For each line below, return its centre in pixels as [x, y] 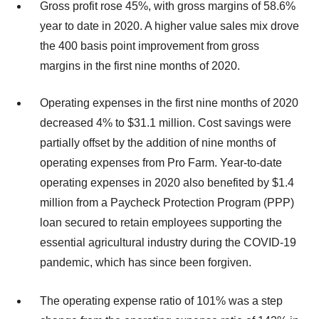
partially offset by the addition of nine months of [158, 142]
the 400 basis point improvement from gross [150, 46]
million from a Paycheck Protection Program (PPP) [167, 202]
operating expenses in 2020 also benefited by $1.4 [167, 182]
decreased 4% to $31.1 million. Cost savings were [166, 122]
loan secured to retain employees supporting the [161, 222]
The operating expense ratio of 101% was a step [161, 301]
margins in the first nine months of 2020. [140, 66]
